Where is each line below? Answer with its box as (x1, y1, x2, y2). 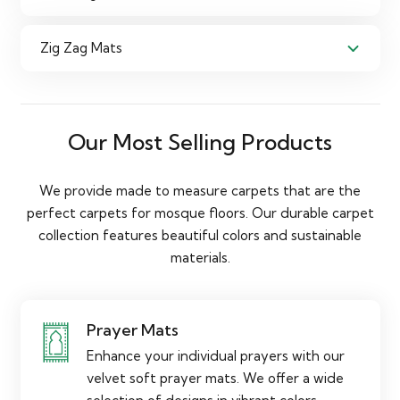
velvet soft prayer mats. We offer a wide (87, 369, 344, 387)
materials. (170, 248, 230, 266)
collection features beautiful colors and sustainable (38, 226, 362, 244)
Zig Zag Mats (40, 39, 122, 57)
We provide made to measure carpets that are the (39, 181, 361, 199)
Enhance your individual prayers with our (87, 346, 345, 364)
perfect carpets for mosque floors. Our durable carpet (26, 204, 374, 221)
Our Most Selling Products (68, 129, 332, 156)
